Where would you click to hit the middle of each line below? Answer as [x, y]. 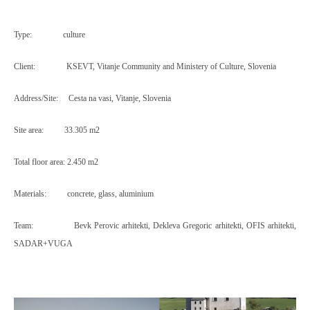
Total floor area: [40, 162]
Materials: [31, 194]
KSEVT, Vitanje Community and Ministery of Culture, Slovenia [171, 66]
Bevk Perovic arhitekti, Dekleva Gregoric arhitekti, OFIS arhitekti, [185, 226]
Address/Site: [37, 98]
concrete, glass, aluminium [110, 194]
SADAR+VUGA [43, 244]
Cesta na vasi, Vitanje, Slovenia [120, 98]
